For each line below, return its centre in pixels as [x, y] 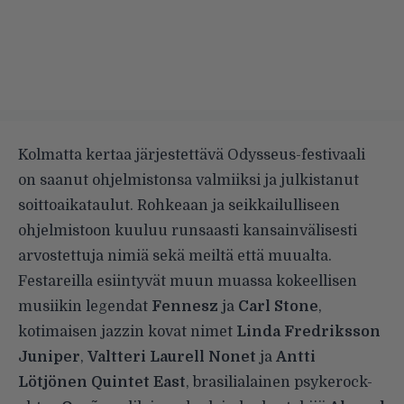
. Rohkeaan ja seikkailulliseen [235, 206]
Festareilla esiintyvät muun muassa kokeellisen [188, 282]
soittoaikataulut [74, 206]
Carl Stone [278, 307]
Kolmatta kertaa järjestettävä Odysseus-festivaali [192, 156]
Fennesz [185, 307]
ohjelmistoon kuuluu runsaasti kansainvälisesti [188, 231]
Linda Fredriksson [308, 332]
